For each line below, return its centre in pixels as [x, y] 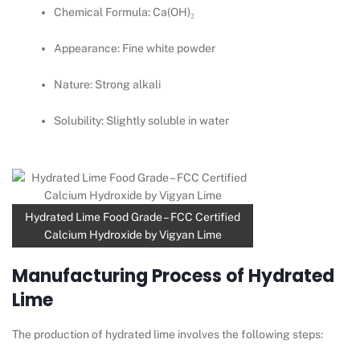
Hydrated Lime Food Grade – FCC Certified [133, 217]
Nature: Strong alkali [108, 85]
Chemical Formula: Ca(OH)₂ [125, 12]
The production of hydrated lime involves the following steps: [168, 335]
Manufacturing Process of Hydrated [173, 276]
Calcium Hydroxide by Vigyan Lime [133, 235]
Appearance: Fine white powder [135, 49]
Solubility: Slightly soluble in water [142, 121]
